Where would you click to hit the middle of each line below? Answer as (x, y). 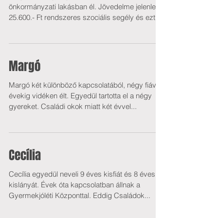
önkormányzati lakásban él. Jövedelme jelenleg (84, 7)
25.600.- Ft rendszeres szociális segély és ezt (82, 17)
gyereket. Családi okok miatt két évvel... (73, 106)
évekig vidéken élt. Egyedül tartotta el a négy (80, 96)
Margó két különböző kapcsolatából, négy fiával (85, 85)
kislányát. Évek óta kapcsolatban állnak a (74, 185)
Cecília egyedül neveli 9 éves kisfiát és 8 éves (82, 174)
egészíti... (24, 28)
